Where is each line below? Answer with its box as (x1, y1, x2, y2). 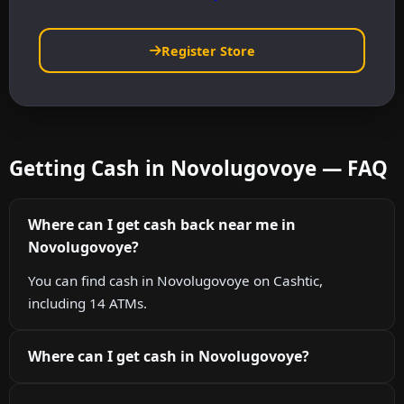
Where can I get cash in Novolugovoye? (28, 345, 309, 366)
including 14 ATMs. (28, 293, 147, 312)
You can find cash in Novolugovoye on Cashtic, (28, 271, 323, 289)
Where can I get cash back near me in (28, 214, 296, 234)
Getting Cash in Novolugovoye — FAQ (9, 153, 388, 182)
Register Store (161, 41, 255, 60)
